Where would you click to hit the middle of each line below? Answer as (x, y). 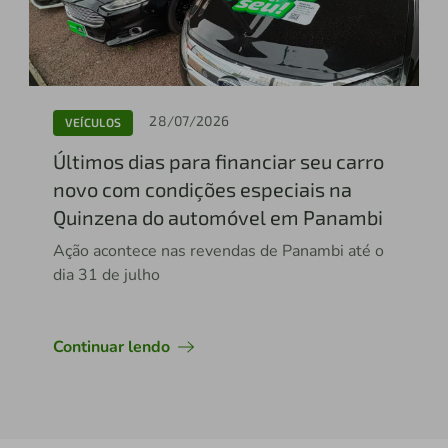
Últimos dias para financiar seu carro (218, 160)
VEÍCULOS (93, 122)
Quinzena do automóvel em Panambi (217, 216)
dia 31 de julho (106, 274)
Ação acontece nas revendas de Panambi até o (218, 250)
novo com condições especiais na (202, 188)
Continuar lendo (111, 346)
